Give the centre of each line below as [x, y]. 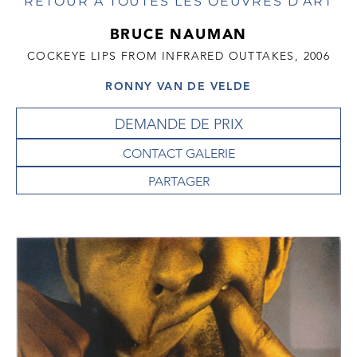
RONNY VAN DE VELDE [178, 86]
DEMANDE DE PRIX [178, 125]
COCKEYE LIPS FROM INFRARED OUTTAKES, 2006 [178, 56]
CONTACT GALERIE [178, 154]
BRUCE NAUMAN [178, 34]
